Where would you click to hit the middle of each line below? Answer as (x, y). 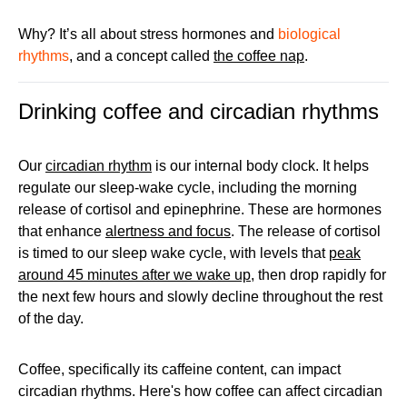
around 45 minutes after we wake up (134, 275)
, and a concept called (141, 56)
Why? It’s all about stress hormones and (148, 34)
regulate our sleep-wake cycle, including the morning (188, 188)
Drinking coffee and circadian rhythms (199, 111)
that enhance (62, 231)
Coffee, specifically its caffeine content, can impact (179, 369)
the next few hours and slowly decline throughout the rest (200, 297)
